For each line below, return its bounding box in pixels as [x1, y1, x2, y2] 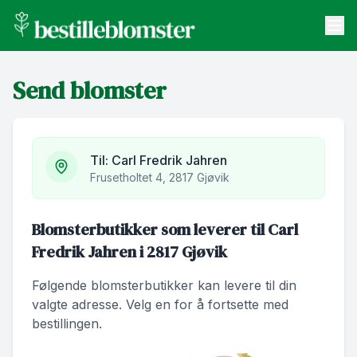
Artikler [22, 109, 67, 126]
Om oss [22, 151, 68, 167]
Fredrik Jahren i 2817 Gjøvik [32, 240, 227, 263]
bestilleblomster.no [12, 25, 125, 42]
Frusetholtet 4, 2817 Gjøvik [90, 170, 229, 184]
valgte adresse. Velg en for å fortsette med [32, 296, 288, 312]
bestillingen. [32, 315, 102, 331]
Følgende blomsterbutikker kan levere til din [32, 277, 296, 293]
